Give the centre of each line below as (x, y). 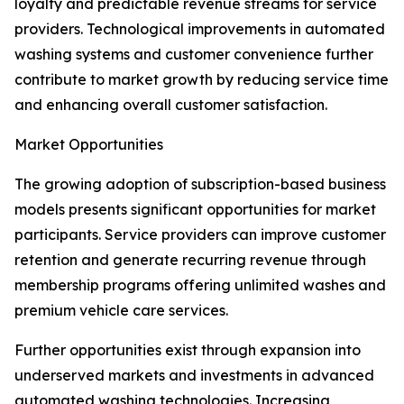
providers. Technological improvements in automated (200, 29)
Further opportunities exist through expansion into (188, 350)
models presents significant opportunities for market (195, 210)
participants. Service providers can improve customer (200, 235)
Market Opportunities (89, 145)
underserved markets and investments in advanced (194, 376)
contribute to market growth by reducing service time (202, 80)
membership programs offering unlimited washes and (200, 285)
